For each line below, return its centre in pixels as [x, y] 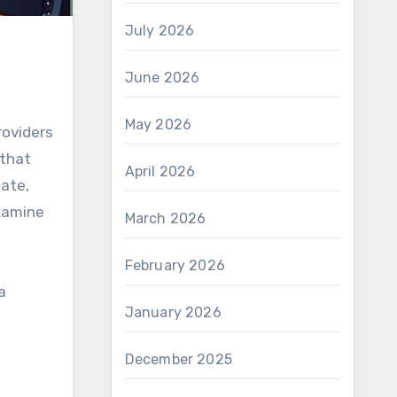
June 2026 [162, 78]
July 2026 [160, 31]
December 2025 [179, 359]
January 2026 [173, 312]
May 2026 [158, 125]
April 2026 [160, 171]
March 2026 [165, 218]
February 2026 [175, 265]
